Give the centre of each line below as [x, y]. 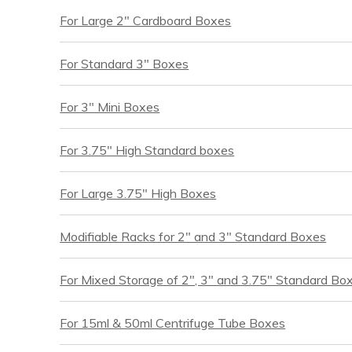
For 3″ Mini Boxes [110, 107]
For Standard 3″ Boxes [125, 64]
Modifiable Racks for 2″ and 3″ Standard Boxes [193, 237]
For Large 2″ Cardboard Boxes [146, 21]
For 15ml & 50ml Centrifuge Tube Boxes [173, 323]
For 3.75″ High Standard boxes [147, 150]
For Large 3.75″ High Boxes [138, 194]
